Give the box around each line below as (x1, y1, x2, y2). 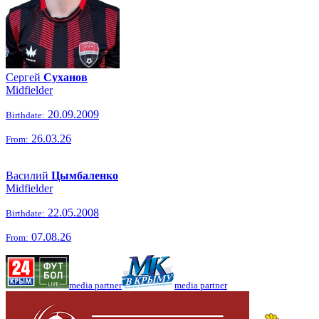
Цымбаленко (51, 169, 118, 182)
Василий (6, 169, 51, 182)
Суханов (43, 71, 88, 83)
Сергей (6, 71, 43, 83)
